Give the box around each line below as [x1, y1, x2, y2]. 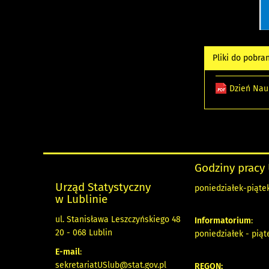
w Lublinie [55, 192, 107, 206]
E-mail [55, 246, 80, 257]
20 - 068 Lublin [55, 227, 112, 238]
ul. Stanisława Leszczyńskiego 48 [55, 214, 181, 225]
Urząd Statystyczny [55, 180, 151, 194]
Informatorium [195, 215, 251, 226]
